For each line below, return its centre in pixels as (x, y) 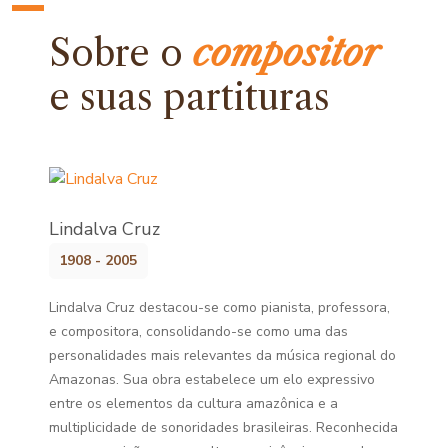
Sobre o (121, 52)
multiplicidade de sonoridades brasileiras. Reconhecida (224, 427)
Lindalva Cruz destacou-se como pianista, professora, (220, 307)
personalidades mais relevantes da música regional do (223, 355)
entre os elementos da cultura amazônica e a (194, 403)
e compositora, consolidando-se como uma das (199, 331)
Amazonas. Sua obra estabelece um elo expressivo (212, 379)
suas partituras (200, 96)
